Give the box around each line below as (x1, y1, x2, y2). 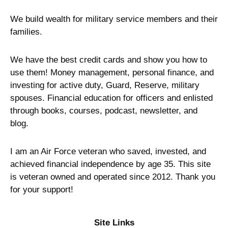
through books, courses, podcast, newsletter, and (10, 105, 197, 116)
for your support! (10, 184, 73, 194)
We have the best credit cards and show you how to (10, 54, 207, 65)
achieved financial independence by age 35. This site (10, 159, 211, 169)
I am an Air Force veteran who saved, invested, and (10, 146, 206, 156)
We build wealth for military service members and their (10, 14, 218, 24)
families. (10, 26, 42, 37)
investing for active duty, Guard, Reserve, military (10, 80, 199, 90)
